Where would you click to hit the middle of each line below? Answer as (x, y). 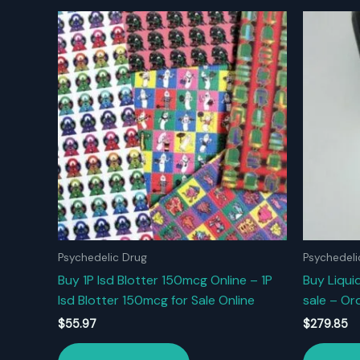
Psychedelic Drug (102, 257)
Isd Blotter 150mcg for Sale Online (156, 300)
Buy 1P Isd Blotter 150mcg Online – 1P (165, 280)
